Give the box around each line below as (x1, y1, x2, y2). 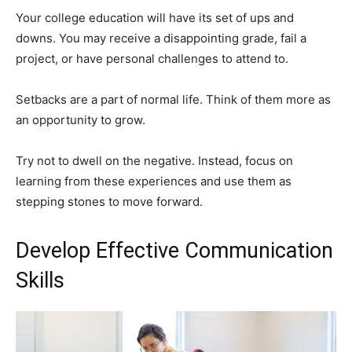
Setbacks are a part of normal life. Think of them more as (16, 92, 331, 108)
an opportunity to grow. (16, 112, 145, 128)
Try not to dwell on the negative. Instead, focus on (16, 153, 293, 169)
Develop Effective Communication (16, 238, 333, 264)
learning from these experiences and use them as (16, 174, 291, 189)
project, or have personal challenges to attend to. (16, 51, 288, 67)
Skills (16, 268, 64, 294)
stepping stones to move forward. (16, 194, 203, 210)
